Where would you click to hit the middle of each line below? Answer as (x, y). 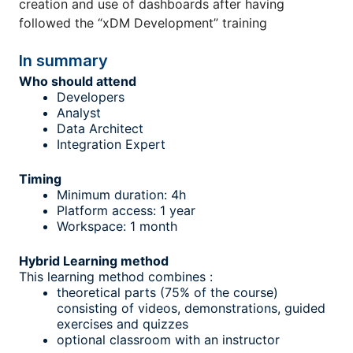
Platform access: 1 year (126, 210)
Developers (91, 97)
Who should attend (78, 81)
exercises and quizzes (123, 324)
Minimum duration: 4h (121, 195)
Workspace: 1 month (117, 226)
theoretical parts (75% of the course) (167, 292)
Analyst (79, 113)
